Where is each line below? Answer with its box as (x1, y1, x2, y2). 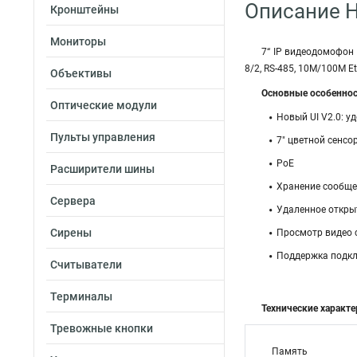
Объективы (50, 67, 112, 80)
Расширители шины (50, 163, 155, 175)
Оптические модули (50, 99, 157, 112)
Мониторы (50, 35, 106, 48)
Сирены (50, 226, 92, 239)
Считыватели (50, 258, 122, 271)
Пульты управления (50, 131, 155, 143)
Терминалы (50, 290, 112, 303)
